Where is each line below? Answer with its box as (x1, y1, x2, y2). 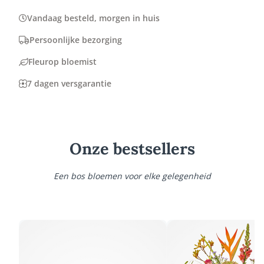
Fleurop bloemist (28, 56, 97, 67)
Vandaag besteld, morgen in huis (27, 12, 160, 24)
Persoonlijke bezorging (29, 34, 122, 45)
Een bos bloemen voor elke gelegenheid (53, 170, 211, 181)
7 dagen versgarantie (27, 78, 111, 89)
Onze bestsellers (69, 138, 195, 159)
